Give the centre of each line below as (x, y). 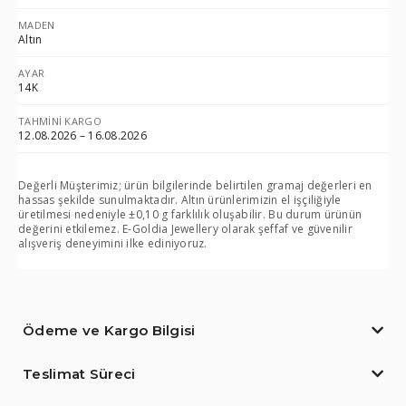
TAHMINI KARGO (60, 121)
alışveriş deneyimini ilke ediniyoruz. (113, 244)
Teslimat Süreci (79, 374)
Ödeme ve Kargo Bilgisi (109, 331)
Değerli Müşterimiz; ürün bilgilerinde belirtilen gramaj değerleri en (195, 186)
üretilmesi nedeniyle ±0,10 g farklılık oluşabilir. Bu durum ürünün (190, 215)
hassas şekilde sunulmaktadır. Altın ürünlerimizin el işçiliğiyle (180, 200)
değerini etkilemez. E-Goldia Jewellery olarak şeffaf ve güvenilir (185, 229)
